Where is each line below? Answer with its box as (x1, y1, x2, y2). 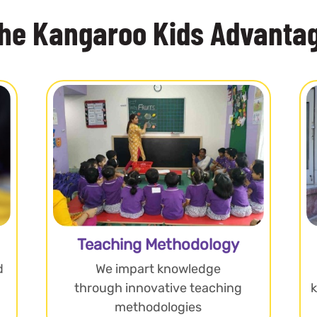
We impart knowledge (96, 260, 221, 277)
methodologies (115, 299, 202, 315)
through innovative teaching (74, 279, 243, 296)
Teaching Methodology (77, 234, 240, 254)
